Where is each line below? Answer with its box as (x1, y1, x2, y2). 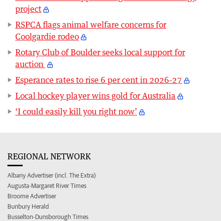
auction (15, 59, 45, 69)
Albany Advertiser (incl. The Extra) (7, 171, 96, 179)
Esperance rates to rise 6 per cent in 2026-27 (15, 74, 182, 85)
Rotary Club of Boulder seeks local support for (15, 47, 185, 57)
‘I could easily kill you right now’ (15, 106, 137, 116)
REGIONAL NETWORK (7, 151, 91, 161)
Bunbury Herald (7, 202, 49, 210)
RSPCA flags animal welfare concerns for (15, 19, 166, 30)
